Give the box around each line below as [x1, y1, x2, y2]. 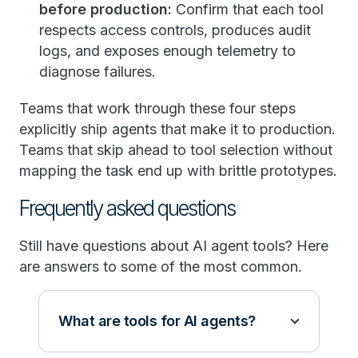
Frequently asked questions [19, 196, 235, 221]
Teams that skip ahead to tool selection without [19, 141, 332, 159]
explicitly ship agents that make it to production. [19, 121, 336, 138]
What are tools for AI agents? [58, 312, 256, 330]
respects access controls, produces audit [39, 22, 311, 39]
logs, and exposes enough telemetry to [39, 42, 296, 60]
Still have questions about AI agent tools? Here [19, 237, 328, 255]
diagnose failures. [39, 63, 156, 81]
